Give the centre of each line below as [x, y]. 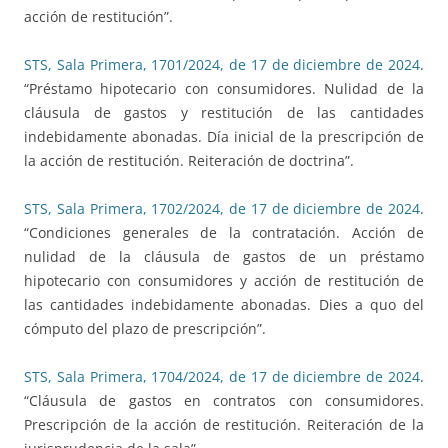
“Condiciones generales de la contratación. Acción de [224, 233]
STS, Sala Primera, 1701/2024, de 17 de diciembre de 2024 [222, 65]
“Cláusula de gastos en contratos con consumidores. [224, 401]
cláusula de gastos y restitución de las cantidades [224, 113]
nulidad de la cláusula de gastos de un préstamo [224, 257]
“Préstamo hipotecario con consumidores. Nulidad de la [224, 89]
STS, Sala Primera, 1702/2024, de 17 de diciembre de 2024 [222, 209]
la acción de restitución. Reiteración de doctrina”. [189, 161]
